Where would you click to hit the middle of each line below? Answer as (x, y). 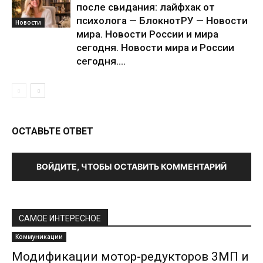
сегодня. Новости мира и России (155, 48)
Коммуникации (39, 237)
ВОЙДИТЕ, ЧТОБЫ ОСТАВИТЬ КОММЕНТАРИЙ (131, 167)
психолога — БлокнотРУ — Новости (162, 21)
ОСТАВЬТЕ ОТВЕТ (53, 131)
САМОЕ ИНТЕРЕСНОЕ (60, 219)
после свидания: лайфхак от (146, 7)
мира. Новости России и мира (147, 34)
